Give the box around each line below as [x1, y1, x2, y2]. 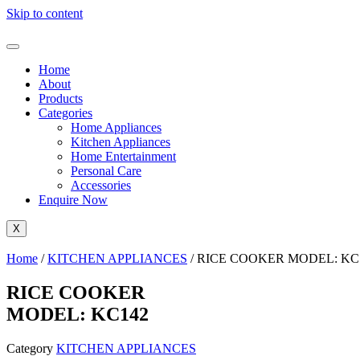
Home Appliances [71, 121, 162, 134]
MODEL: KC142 [6, 303, 149, 325]
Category [6, 341, 53, 355]
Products [39, 92, 83, 105]
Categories [39, 106, 92, 120]
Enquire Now [39, 193, 108, 207]
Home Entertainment [71, 149, 176, 163]
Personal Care [71, 164, 141, 178]
